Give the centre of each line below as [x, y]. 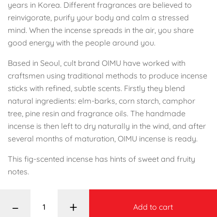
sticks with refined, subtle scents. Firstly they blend [96, 88]
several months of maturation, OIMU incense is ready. [103, 138]
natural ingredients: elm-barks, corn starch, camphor [101, 101]
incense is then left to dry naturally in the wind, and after [107, 126]
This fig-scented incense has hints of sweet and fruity [101, 159]
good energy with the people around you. [82, 42]
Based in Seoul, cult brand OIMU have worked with [97, 63]
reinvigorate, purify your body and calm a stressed [98, 17]
